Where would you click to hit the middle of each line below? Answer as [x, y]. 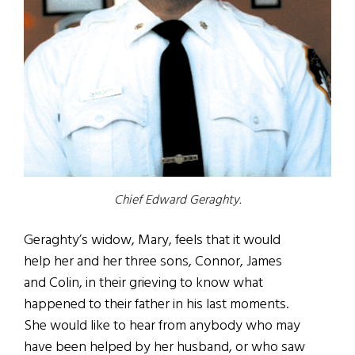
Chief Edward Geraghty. [177, 201]
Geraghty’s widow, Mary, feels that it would [152, 241]
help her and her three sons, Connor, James [153, 262]
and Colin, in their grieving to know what [143, 284]
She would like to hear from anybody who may [162, 326]
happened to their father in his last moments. [156, 305]
